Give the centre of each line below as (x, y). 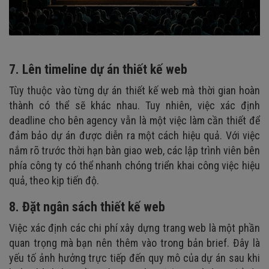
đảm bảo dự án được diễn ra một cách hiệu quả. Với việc (134, 136)
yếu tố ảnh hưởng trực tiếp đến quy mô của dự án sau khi (134, 258)
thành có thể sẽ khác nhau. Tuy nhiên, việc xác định (134, 106)
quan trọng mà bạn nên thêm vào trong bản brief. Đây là (134, 243)
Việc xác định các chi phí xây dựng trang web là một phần (134, 228)
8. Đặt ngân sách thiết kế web (87, 207)
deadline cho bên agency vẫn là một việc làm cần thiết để (134, 121)
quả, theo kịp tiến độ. (54, 181)
